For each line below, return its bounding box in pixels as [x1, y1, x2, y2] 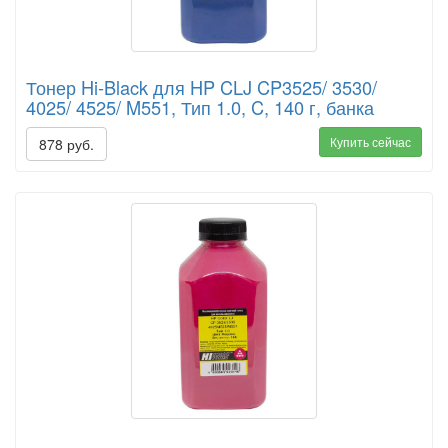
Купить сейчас [330, 133, 411, 151]
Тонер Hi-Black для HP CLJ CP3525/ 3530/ [26, 74, 377, 101]
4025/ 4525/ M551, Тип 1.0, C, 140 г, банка [26, 94, 374, 121]
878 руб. [39, 134, 94, 155]
